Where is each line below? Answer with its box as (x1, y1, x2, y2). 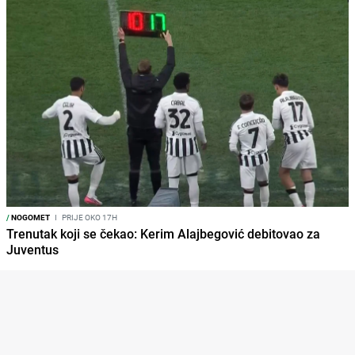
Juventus (6, 241, 59, 259)
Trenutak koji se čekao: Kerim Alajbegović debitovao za (6, 225, 320, 243)
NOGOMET (10, 212, 50, 223)
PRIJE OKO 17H (60, 212, 117, 223)
